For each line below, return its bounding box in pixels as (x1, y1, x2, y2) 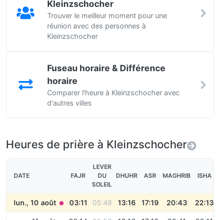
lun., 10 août (14, 198, 58, 207)
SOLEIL (92, 181, 112, 188)
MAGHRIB (163, 172, 191, 179)
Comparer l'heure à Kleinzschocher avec (47, 88, 180, 97)
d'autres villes (47, 99, 92, 107)
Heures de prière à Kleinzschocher (6, 137, 187, 151)
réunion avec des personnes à (47, 22, 146, 30)
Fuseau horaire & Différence (47, 63, 165, 73)
